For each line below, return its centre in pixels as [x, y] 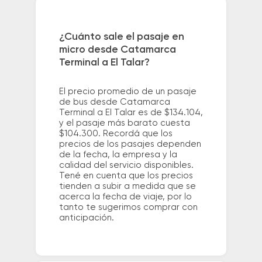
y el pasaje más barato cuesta [124, 123]
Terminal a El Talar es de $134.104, [131, 113]
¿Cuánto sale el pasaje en [121, 37]
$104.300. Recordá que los [116, 134]
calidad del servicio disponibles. [126, 166]
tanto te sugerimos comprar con [128, 208]
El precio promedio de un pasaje [127, 92]
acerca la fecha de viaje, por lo [125, 197]
